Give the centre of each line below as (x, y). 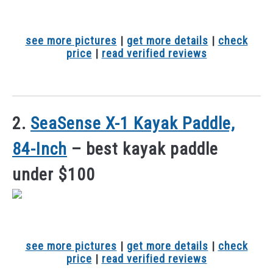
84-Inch (40, 149)
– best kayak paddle (143, 149)
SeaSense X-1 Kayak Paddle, (133, 123)
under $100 (54, 174)
